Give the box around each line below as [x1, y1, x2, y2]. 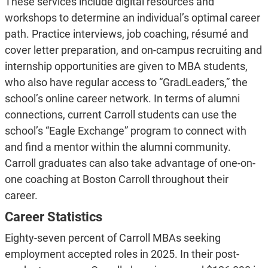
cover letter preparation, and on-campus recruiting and [4, 44, 262, 57]
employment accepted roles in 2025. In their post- [4, 248, 239, 261]
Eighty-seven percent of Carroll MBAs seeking [4, 232, 221, 245]
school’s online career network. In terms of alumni [4, 92, 240, 105]
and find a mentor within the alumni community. [4, 141, 231, 154]
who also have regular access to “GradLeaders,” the [4, 76, 248, 89]
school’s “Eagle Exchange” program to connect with [4, 124, 246, 138]
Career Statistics [4, 209, 102, 225]
